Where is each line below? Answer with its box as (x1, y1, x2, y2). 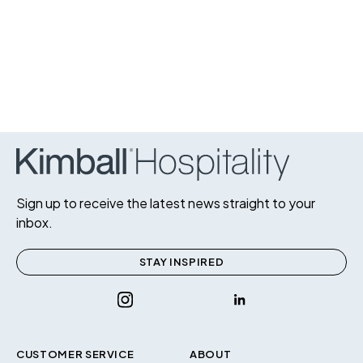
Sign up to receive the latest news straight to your (16, 194, 315, 211)
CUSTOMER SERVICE (16, 347, 135, 361)
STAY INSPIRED (139, 255, 224, 269)
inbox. (16, 213, 53, 231)
